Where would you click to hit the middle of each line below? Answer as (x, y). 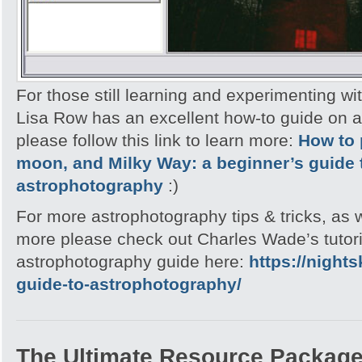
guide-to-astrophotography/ (129, 284)
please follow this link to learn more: (157, 140)
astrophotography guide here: (133, 261)
